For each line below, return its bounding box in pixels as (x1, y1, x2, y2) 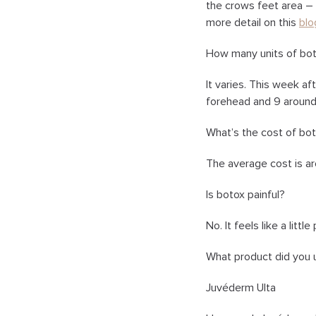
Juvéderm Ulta (206, 281, 276, 293)
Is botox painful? (206, 188, 285, 200)
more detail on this (206, 16, 299, 28)
